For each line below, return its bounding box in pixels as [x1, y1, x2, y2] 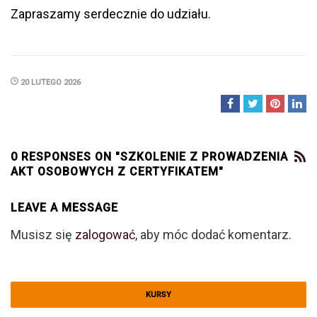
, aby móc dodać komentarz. [135, 227, 292, 243]
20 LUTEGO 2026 [18, 78, 81, 88]
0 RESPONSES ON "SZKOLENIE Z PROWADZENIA [11, 150, 288, 164]
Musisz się [11, 227, 75, 243]
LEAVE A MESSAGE [11, 201, 118, 215]
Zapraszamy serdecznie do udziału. [11, 6, 211, 22]
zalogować [75, 227, 135, 243]
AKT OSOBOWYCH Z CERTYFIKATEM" [11, 165, 224, 179]
